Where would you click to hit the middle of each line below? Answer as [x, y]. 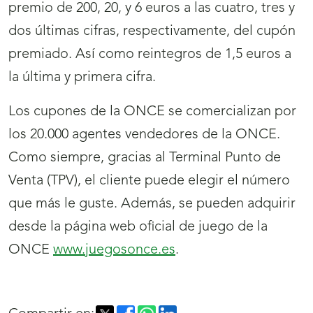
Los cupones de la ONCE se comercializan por [152, 112]
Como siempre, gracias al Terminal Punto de [145, 158]
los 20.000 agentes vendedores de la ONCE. [144, 135]
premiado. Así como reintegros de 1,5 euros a [150, 55]
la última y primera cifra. [82, 78]
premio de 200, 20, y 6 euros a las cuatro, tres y [152, 9]
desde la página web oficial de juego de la [138, 227]
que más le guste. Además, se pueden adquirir [152, 204]
